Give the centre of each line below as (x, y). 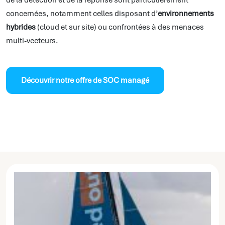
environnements (186, 14)
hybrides (21, 27)
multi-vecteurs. (32, 41)
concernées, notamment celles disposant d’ (82, 14)
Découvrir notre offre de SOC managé (85, 81)
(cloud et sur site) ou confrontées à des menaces (120, 27)
